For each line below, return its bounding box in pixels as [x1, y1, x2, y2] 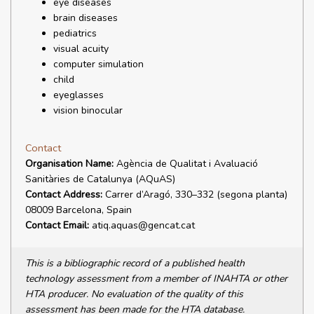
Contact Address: [25, 188, 102, 201]
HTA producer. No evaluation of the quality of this [25, 287, 243, 301]
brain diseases [53, 11, 118, 25]
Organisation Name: [25, 157, 114, 170]
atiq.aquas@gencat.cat [89, 219, 195, 232]
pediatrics [53, 27, 97, 40]
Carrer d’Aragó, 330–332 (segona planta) [102, 188, 287, 201]
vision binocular [53, 104, 123, 117]
